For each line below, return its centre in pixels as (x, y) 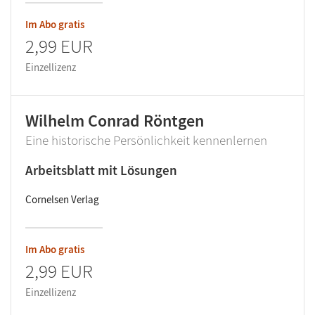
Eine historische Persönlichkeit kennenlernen (146, 140)
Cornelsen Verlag (62, 199)
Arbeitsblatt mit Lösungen (101, 170)
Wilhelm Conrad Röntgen (115, 121)
